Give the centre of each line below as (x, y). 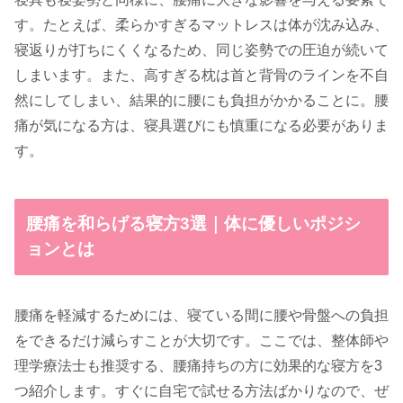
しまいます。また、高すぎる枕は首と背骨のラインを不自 (201, 76)
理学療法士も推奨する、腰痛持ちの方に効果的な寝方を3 (198, 365)
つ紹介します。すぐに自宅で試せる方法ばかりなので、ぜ (201, 390)
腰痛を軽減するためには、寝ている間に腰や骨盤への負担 (201, 315)
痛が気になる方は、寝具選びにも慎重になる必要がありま (201, 126)
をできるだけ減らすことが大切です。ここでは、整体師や (201, 340)
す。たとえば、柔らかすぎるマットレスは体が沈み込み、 (201, 25)
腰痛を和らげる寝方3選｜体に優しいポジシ (194, 224)
